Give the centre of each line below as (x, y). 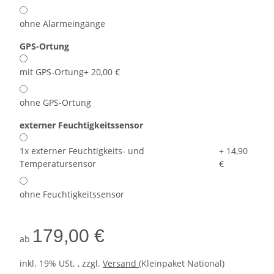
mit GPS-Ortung (52, 72)
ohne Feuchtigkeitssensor (72, 194)
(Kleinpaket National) (182, 264)
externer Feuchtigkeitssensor (83, 125)
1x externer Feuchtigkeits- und (82, 151)
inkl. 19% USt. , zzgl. (61, 264)
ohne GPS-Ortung (55, 103)
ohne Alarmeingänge (62, 24)
